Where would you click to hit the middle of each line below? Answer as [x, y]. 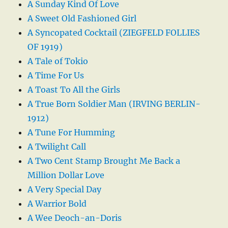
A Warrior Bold [57, 204]
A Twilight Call [57, 147]
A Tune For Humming [72, 133]
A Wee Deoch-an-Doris [75, 218]
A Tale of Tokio [58, 61]
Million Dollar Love [66, 175]
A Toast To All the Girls [74, 90]
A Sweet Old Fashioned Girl [82, 19]
